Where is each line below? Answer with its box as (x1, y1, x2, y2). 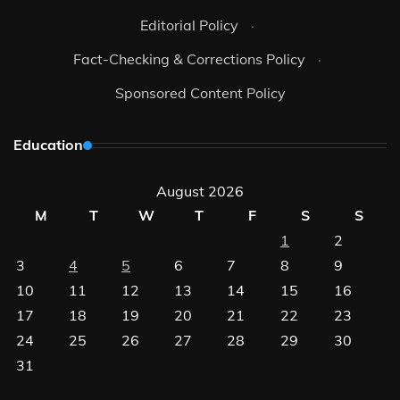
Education (13, 136, 83, 154)
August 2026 (156, 182, 244, 201)
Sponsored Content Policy (114, 84, 286, 103)
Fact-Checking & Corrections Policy (73, 50, 305, 69)
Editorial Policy (140, 16, 238, 35)
